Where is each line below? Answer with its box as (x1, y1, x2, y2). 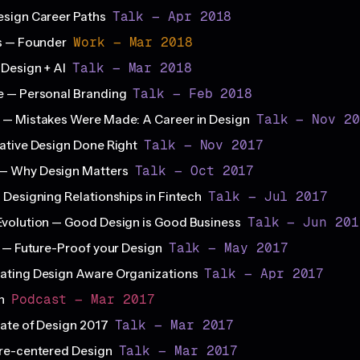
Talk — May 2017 (168, 240, 288, 256)
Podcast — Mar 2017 (10, 292, 155, 308)
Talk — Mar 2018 (72, 60, 192, 76)
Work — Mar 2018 (73, 35, 193, 51)
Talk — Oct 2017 (134, 163, 255, 179)
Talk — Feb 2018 (133, 86, 253, 102)
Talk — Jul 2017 (208, 189, 328, 205)
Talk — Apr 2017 (204, 266, 325, 282)
